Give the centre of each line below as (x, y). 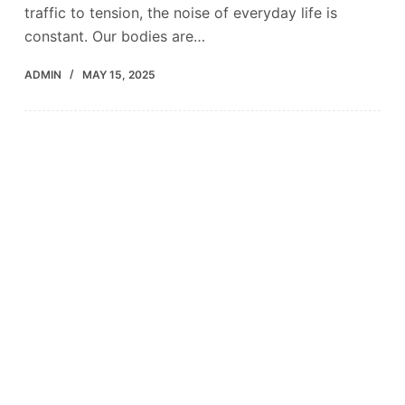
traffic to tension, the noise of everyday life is (180, 13)
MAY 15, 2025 (118, 75)
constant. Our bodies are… (114, 37)
